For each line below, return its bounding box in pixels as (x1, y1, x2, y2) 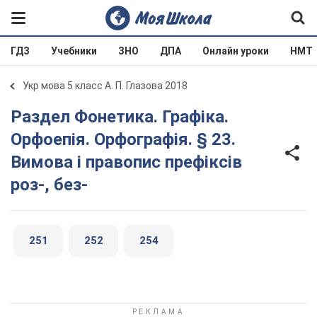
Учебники (51, 45, 97, 57)
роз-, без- (11, 175, 88, 195)
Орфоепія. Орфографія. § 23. (11, 129, 236, 149)
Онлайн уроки (202, 45, 269, 57)
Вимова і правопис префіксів (11, 152, 242, 172)
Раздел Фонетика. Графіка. (11, 107, 22, 127)
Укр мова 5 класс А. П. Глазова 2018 (23, 80, 188, 91)
